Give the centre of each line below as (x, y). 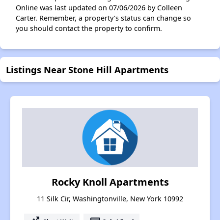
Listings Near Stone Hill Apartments (87, 70)
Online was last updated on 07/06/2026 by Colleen (99, 8)
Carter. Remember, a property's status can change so (103, 18)
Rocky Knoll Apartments (110, 182)
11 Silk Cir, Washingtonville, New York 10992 (110, 199)
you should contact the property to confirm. (89, 28)
